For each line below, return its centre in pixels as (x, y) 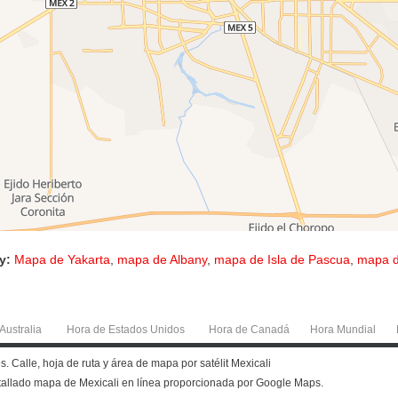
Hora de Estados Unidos (125, 329)
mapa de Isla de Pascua (282, 259)
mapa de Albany (162, 259)
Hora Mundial (342, 329)
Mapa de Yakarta (62, 259)
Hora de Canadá (249, 329)
